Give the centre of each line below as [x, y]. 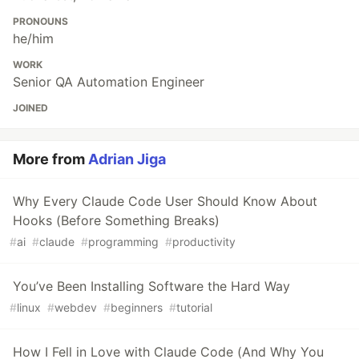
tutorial [194, 308]
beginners [137, 308]
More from [50, 159]
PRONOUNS [40, 22]
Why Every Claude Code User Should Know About [165, 202]
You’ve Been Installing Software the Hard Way [151, 286]
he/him [33, 39]
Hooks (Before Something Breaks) [116, 221]
